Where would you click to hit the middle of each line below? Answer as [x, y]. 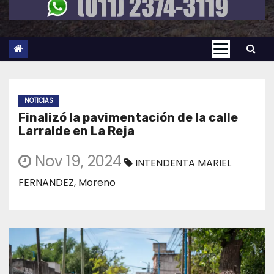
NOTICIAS [39, 101]
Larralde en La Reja [76, 131]
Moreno [97, 183]
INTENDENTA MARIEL [183, 163]
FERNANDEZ [46, 183]
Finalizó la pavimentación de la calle [128, 118]
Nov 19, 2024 [76, 161]
